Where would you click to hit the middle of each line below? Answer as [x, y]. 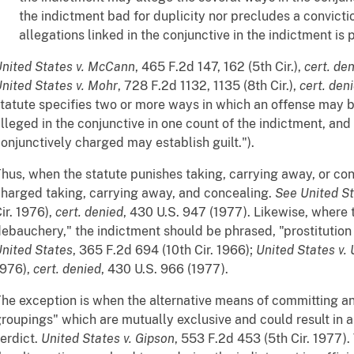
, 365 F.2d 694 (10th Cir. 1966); [164, 250]
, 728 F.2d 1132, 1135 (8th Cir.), [209, 85]
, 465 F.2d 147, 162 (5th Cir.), [220, 66]
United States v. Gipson [108, 338]
